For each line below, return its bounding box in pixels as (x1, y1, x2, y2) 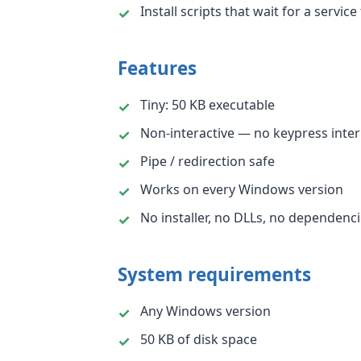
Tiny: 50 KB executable (140, 96, 275, 114)
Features (118, 56, 197, 81)
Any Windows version (140, 302, 271, 320)
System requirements (118, 262, 311, 287)
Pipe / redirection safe (140, 152, 275, 170)
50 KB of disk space (140, 330, 257, 348)
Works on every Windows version (140, 180, 343, 198)
